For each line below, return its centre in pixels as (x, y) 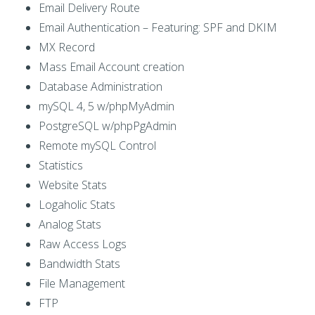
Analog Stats (70, 225)
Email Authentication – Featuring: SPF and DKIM (158, 28)
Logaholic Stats (77, 205)
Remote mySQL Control (97, 146)
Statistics (61, 166)
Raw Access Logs (83, 244)
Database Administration (101, 87)
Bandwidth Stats (79, 264)
